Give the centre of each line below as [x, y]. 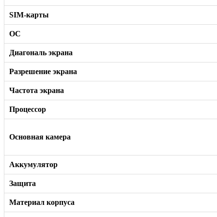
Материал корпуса [42, 202]
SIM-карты [29, 15]
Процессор [28, 109]
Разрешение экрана [43, 71]
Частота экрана [37, 90]
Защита [23, 183]
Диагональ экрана [41, 52]
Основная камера [40, 137]
